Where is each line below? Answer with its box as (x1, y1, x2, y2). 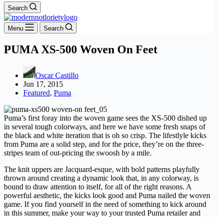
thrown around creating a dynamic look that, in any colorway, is (4, 173, 199, 182)
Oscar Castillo (35, 71, 78, 79)
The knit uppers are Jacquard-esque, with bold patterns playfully (4, 165, 200, 173)
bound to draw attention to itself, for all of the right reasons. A (4, 182, 191, 191)
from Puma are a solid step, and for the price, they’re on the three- (4, 139, 204, 148)
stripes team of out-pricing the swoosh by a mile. (4, 148, 152, 157)
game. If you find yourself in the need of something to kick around (4, 200, 206, 208)
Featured (23, 88, 50, 97)
